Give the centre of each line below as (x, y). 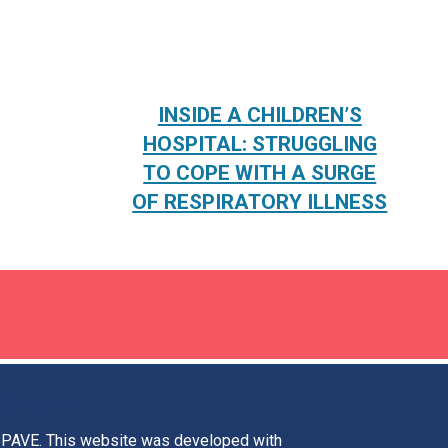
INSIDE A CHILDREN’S (259, 114)
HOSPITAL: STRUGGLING (259, 143)
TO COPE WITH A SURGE (260, 172)
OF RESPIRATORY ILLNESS (260, 201)
